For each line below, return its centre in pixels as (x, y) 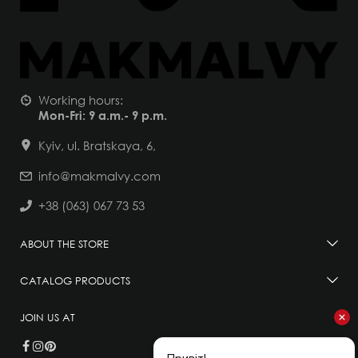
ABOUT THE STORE (64, 244)
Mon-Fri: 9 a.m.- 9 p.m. (103, 115)
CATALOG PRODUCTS (75, 281)
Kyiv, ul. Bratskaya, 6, (97, 146)
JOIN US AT (48, 318)
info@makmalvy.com (99, 176)
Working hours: (81, 100)
